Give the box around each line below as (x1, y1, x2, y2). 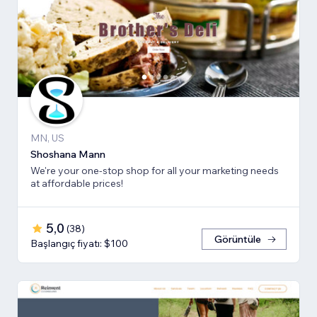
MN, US (30, 132, 64, 145)
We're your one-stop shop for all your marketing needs (30, 164, 279, 178)
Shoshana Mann (30, 148, 105, 161)
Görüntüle (214, 233, 261, 246)
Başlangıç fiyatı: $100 (30, 237, 128, 250)
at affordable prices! (30, 177, 123, 190)
